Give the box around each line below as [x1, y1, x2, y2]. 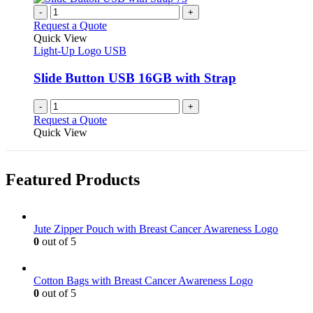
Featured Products [6, 170, 140, 189]
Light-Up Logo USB [34, 45, 126, 57]
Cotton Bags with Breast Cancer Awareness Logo [34, 274, 253, 286]
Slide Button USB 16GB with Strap [34, 71, 236, 86]
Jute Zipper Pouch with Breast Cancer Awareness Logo [34, 222, 278, 235]
